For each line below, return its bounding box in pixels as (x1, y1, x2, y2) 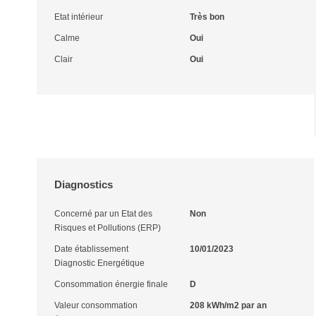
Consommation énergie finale (54, 279, 168, 289)
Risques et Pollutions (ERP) (54, 223, 161, 233)
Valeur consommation (54, 300, 138, 310)
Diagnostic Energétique (54, 258, 145, 268)
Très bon (189, 12, 224, 22)
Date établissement (54, 244, 128, 254)
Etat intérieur (54, 12, 103, 22)
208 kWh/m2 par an (189, 300, 267, 310)
